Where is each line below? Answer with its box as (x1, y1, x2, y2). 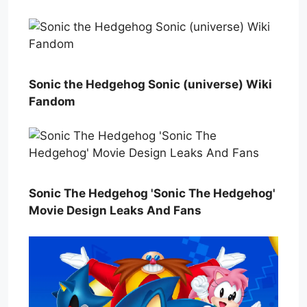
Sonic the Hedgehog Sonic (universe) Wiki (29, 77, 272, 91)
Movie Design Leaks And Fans (29, 203, 201, 217)
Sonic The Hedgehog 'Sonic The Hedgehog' (29, 186, 275, 200)
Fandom (29, 94, 75, 108)
